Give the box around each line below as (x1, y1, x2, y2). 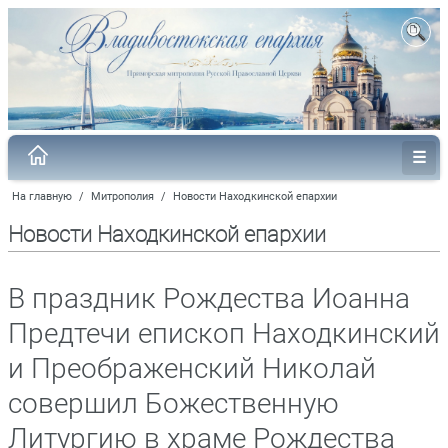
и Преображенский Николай (8, 351, 376, 385)
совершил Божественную (8, 386, 339, 420)
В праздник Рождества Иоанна (8, 281, 410, 315)
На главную (12, 189, 72, 203)
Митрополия (91, 189, 154, 203)
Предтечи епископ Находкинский (8, 316, 440, 350)
